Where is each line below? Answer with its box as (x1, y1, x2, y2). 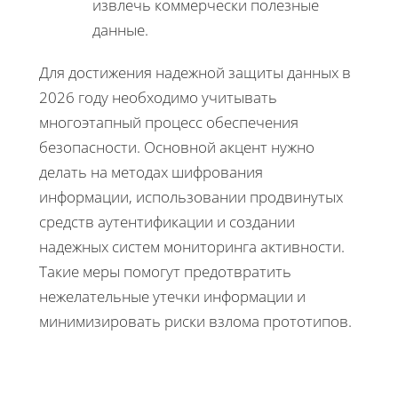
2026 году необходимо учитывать (39, 87, 277, 108)
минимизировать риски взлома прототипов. (39, 311, 352, 332)
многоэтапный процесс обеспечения (39, 112, 298, 133)
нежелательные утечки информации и (39, 286, 306, 307)
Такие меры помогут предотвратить (39, 261, 291, 283)
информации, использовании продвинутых (39, 187, 343, 208)
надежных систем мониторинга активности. (39, 236, 345, 258)
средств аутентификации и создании (39, 211, 295, 233)
